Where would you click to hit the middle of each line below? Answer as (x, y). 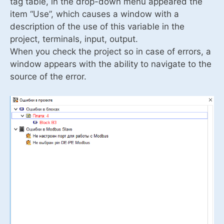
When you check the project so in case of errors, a (110, 52)
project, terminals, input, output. (74, 39)
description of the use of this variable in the (97, 27)
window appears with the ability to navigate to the (111, 64)
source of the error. (48, 77)
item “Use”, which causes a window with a (94, 14)
